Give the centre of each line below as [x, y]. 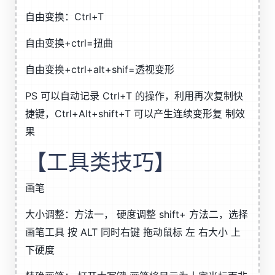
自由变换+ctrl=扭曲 [69, 43]
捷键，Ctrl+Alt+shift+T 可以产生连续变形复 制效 [135, 114]
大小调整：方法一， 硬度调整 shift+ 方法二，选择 [137, 214]
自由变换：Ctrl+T [64, 17]
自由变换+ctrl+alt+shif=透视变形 [100, 69]
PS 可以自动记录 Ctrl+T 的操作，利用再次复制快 [134, 96]
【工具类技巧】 [100, 162]
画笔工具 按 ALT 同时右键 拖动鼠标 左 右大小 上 [133, 232]
